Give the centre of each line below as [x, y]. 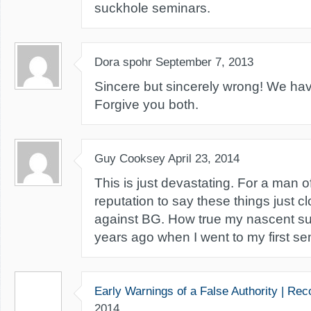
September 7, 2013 [204, 62]
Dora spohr [123, 62]
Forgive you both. [146, 104]
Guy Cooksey [130, 159]
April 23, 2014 [204, 159]
